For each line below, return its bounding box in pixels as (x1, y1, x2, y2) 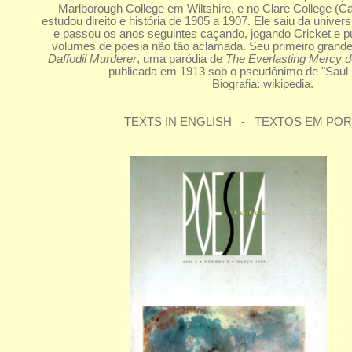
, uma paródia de (136, 53, 225, 65)
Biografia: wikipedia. (212, 78, 314, 90)
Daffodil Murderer (47, 53, 137, 65)
